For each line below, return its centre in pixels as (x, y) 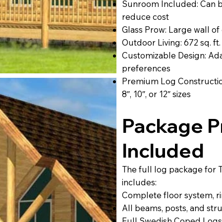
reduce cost (146, 16)
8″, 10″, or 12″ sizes (157, 94)
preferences (146, 68)
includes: (139, 182)
